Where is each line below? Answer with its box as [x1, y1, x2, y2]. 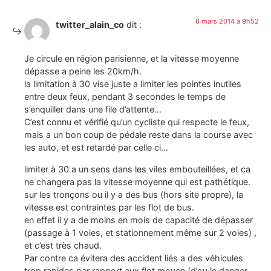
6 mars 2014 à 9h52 [195, 16, 259, 25]
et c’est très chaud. [24, 240, 102, 250]
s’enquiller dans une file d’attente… [24, 104, 162, 115]
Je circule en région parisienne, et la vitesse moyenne [24, 53, 239, 64]
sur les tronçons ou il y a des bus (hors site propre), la [24, 189, 243, 200]
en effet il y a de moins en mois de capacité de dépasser [24, 214, 253, 225]
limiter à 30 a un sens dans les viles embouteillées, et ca [24, 163, 250, 174]
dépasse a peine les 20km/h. [24, 66, 142, 77]
